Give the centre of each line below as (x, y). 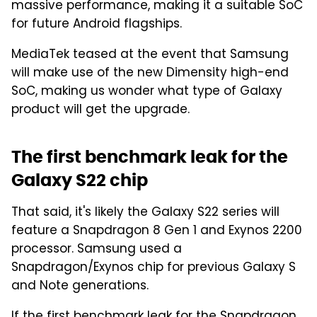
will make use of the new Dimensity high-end (150, 73)
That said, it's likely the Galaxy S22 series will (145, 213)
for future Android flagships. (97, 24)
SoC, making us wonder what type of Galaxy (147, 92)
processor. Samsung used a (97, 249)
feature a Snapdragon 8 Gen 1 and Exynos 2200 (157, 231)
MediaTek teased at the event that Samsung (150, 55)
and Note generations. (80, 286)
